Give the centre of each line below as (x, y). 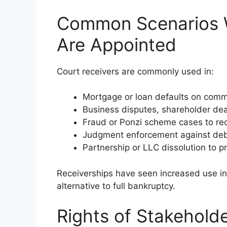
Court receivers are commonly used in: (135, 71)
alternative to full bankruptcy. (116, 186)
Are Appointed (117, 44)
